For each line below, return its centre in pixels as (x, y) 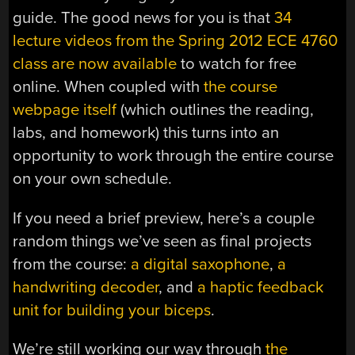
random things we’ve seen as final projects (162, 241)
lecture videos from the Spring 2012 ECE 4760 (176, 41)
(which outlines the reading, (216, 110)
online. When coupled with (109, 87)
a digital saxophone (200, 264)
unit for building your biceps (112, 310)
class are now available (95, 64)
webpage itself (65, 110)
